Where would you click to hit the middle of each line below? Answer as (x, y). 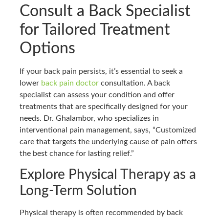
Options (47, 49)
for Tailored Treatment (95, 30)
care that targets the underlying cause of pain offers (108, 142)
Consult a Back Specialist (105, 11)
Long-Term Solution (78, 190)
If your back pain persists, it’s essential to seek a (101, 72)
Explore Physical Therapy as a (108, 174)
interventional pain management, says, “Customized (108, 130)
